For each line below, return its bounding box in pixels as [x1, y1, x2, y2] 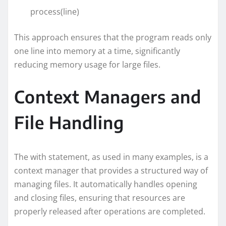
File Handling [14, 111, 124, 133]
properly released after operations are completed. [14, 205, 205, 217]
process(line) [14, 6, 79, 17]
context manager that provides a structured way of [14, 164, 208, 176]
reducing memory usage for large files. [14, 59, 160, 70]
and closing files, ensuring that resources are [14, 192, 185, 203]
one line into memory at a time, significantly [14, 45, 180, 56]
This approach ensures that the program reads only [14, 31, 211, 43]
